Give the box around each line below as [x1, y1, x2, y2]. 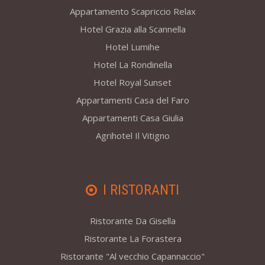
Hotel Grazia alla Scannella [79, 23, 186, 35]
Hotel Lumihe [105, 41, 160, 53]
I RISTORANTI [103, 182, 179, 199]
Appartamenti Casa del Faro [76, 94, 189, 106]
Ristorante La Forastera [83, 232, 182, 245]
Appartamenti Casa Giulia [82, 112, 183, 124]
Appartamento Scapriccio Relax [69, 5, 196, 18]
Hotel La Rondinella [93, 59, 172, 71]
